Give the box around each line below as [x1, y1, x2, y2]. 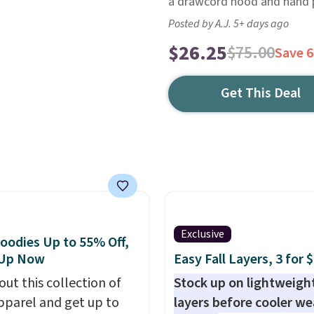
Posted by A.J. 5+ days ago [168, 16, 289, 32]
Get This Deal [221, 83, 301, 103]
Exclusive [180, 226, 224, 242]
